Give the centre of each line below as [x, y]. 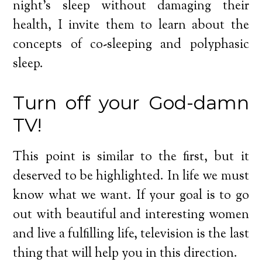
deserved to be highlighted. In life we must [131, 176]
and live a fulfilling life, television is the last [131, 234]
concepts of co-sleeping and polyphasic [131, 45]
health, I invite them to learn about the [131, 25]
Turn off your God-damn [131, 102]
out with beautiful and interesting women [131, 215]
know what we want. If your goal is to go [131, 196]
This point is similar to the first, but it [131, 157]
